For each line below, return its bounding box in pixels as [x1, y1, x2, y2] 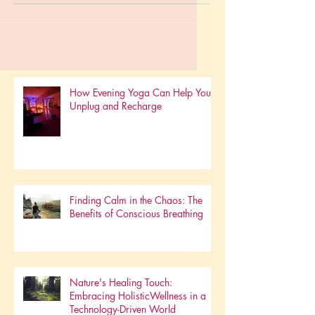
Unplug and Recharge [70, 130, 162, 143]
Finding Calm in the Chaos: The [70, 224, 202, 238]
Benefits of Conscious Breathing [70, 238, 203, 251]
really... [13, 6, 44, 19]
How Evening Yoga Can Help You [70, 117, 211, 130]
